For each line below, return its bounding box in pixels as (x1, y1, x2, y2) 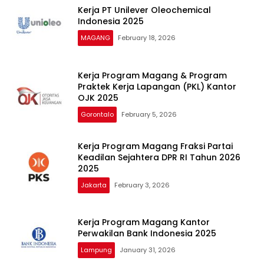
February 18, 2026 (118, 33, 176, 43)
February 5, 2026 (121, 109, 177, 119)
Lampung (81, 245, 112, 255)
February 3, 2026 (114, 180, 170, 190)
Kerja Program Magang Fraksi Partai (78, 140, 233, 152)
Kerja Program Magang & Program (78, 69, 227, 81)
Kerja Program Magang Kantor (78, 216, 210, 229)
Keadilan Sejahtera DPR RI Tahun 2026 (78, 151, 240, 163)
